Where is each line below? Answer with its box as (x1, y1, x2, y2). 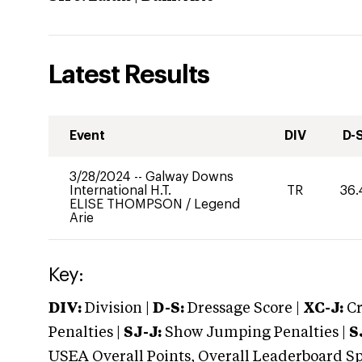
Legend (194, 198, 240, 211)
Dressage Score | (184, 301, 300, 316)
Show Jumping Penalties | (162, 326, 349, 340)
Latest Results (48, 62, 209, 88)
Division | (82, 301, 153, 316)
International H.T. (69, 184, 171, 197)
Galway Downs (145, 170, 234, 183)
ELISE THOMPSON (69, 198, 186, 211)
